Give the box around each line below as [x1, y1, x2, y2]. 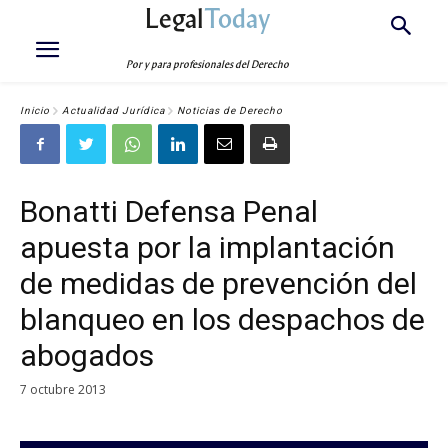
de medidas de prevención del [20, 266, 417, 301]
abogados [20, 338, 154, 373]
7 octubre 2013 [20, 380, 106, 398]
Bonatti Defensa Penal [20, 194, 318, 229]
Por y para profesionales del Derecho [126, 58, 290, 71]
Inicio [20, 105, 50, 117]
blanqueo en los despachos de [20, 302, 425, 337]
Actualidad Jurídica [62, 105, 165, 117]
